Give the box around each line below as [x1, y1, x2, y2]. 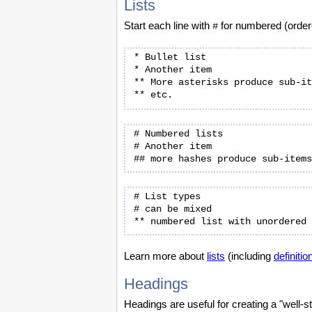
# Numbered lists [134, 128, 223, 139]
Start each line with [124, 19, 212, 31]
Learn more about [124, 250, 207, 262]
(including [225, 250, 274, 262]
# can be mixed [134, 203, 212, 214]
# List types [134, 191, 201, 202]
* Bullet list [134, 52, 206, 63]
